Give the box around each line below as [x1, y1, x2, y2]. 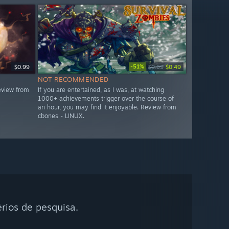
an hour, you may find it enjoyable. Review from [37, 103, 176, 111]
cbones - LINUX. [37, 112, 84, 120]
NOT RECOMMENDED [37, 75, 109, 84]
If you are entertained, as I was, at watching [37, 86, 164, 94]
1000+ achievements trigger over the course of [37, 95, 174, 103]
